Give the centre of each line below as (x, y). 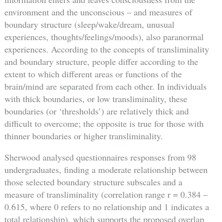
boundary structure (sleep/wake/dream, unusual (89, 25)
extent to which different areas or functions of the (93, 74)
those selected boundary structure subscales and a (93, 182)
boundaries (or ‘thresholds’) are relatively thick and (96, 111)
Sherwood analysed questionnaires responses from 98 (100, 157)
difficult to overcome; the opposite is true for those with (104, 124)
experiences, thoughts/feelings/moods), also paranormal (104, 37)
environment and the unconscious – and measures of (98, 12)
